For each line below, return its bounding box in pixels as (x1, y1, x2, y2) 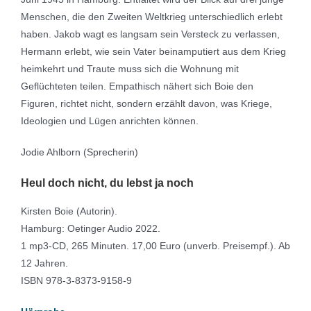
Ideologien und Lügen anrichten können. (21, 115, 199, 127)
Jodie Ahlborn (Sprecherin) (21, 146, 138, 158)
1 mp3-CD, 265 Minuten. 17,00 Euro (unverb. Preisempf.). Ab (21, 240, 290, 252)
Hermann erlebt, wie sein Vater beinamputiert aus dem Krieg (21, 46, 286, 58)
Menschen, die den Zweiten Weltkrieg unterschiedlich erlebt (21, 11, 283, 23)
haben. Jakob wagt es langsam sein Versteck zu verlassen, (21, 28, 280, 40)
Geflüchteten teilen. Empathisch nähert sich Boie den (21, 81, 253, 92)
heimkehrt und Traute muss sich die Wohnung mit (21, 63, 239, 75)
